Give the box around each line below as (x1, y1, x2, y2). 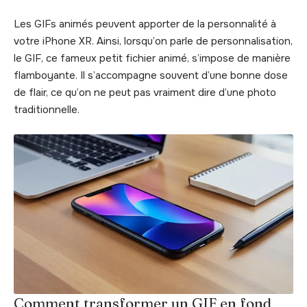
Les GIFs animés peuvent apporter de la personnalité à (14, 17, 276, 32)
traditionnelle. (14, 103, 79, 117)
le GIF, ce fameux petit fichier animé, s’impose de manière (14, 51, 291, 66)
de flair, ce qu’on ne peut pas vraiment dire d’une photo (14, 86, 276, 100)
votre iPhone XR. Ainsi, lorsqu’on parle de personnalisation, (14, 34, 293, 49)
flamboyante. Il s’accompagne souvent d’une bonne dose (14, 69, 288, 83)
